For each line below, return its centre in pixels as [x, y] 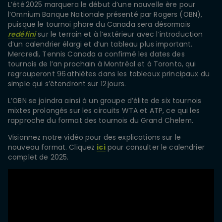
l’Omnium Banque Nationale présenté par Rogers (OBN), [105, 15]
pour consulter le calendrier [155, 147]
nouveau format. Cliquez [53, 147]
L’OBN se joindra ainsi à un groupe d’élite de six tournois [105, 101]
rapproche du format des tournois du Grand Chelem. [101, 121]
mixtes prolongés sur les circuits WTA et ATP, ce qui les [104, 111]
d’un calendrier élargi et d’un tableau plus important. [100, 44]
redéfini [22, 34]
